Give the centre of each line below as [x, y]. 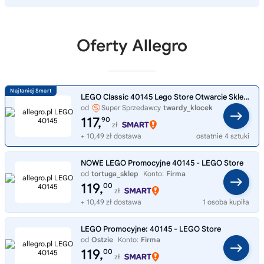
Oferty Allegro [132, 46]
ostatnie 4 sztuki [223, 136]
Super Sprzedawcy [131, 108]
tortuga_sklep [115, 174]
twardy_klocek [188, 108]
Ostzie [102, 240]
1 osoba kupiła [226, 202]
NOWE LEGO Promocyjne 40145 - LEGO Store [162, 163]
